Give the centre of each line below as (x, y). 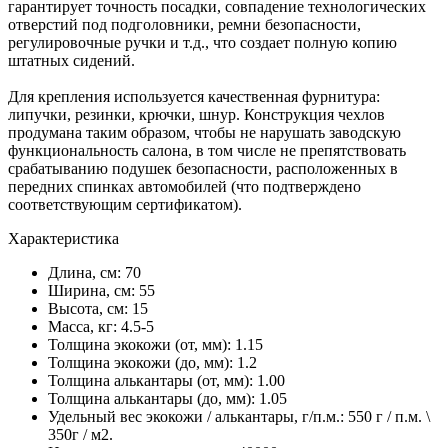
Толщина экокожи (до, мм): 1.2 (152, 362)
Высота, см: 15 (98, 308)
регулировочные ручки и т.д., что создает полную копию (202, 42)
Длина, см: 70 (94, 272)
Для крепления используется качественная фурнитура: (194, 96)
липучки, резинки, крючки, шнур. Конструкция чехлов (196, 114)
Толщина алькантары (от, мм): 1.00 (166, 380)
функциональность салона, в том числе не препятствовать (207, 150)
